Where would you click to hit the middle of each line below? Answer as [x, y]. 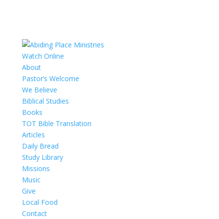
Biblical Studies [45, 101]
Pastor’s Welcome [50, 78]
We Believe [39, 90]
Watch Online [43, 56]
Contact [34, 213]
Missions [36, 168]
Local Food [40, 202]
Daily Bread [40, 146]
